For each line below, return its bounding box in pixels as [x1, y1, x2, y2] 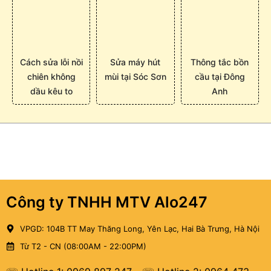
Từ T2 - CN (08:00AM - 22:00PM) [19, 241, 146, 251]
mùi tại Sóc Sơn [104, 71, 166, 82]
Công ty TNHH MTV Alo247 [6, 192, 207, 211]
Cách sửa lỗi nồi [19, 57, 83, 68]
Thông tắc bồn [191, 57, 249, 68]
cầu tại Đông [194, 71, 245, 82]
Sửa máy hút [110, 57, 161, 68]
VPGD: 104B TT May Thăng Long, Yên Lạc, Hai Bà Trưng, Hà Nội [19, 223, 260, 233]
